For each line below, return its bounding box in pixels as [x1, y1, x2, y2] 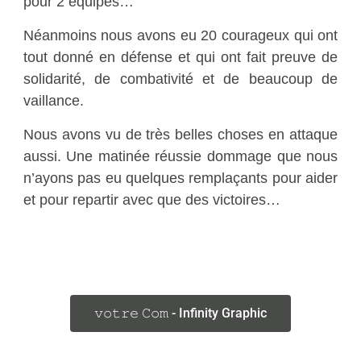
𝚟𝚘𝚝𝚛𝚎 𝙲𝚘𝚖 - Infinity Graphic [93, 305, 267, 322]
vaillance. [23, 92, 84, 110]
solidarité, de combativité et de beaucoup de [23, 70, 338, 88]
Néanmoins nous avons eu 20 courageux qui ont [23, 27, 338, 44]
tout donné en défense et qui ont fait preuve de [23, 48, 338, 66]
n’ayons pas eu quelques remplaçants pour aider [23, 169, 338, 187]
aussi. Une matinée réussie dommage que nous [23, 147, 338, 165]
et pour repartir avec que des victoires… [23, 191, 280, 209]
